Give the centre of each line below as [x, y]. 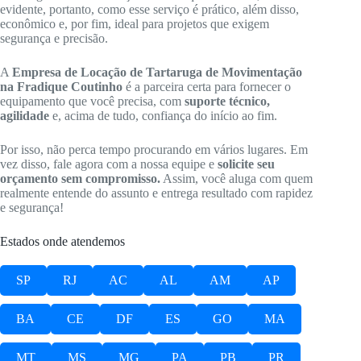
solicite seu [246, 164]
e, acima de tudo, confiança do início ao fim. [163, 116]
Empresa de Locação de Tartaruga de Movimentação [157, 73]
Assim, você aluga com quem [237, 179]
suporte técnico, [227, 102]
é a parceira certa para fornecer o [207, 87]
